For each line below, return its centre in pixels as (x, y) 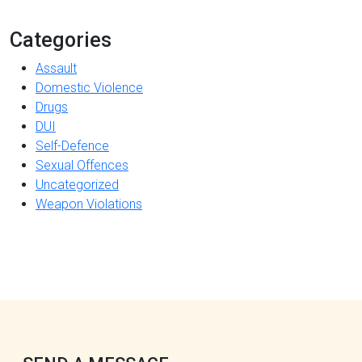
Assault (56, 68)
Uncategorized (77, 184)
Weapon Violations (89, 204)
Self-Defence (72, 145)
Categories (61, 40)
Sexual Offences (82, 165)
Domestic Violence (89, 87)
